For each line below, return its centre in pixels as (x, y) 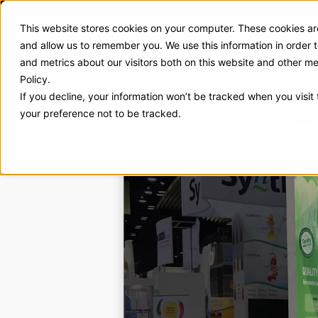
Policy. (35, 79)
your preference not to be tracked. (100, 113)
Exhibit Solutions (200, 30)
